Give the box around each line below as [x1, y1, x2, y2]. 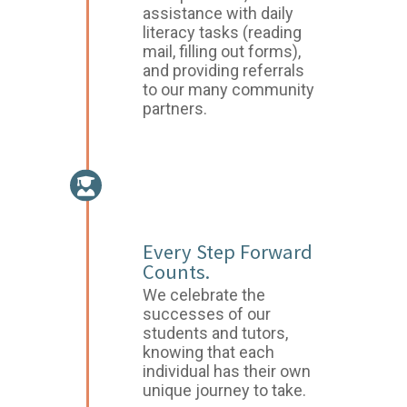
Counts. [143, 259, 211, 284]
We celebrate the [143, 285, 266, 304]
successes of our [143, 304, 272, 323]
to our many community [143, 80, 315, 99]
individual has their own [143, 362, 312, 381]
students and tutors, [143, 323, 289, 342]
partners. [143, 99, 208, 118]
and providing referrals [143, 61, 305, 80]
